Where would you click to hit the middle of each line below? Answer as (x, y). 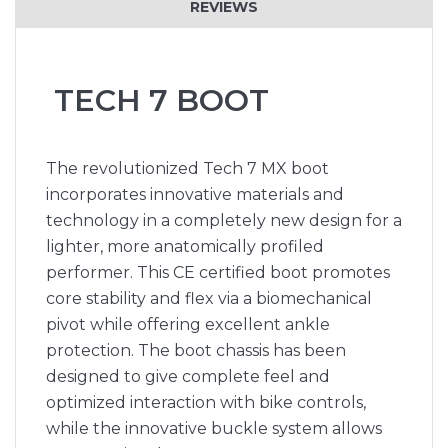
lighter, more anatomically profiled (185, 247)
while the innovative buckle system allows (214, 429)
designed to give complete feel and (188, 377)
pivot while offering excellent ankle (188, 325)
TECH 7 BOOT (157, 101)
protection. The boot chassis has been (196, 351)
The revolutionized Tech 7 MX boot (187, 169)
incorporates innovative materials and (195, 195)
